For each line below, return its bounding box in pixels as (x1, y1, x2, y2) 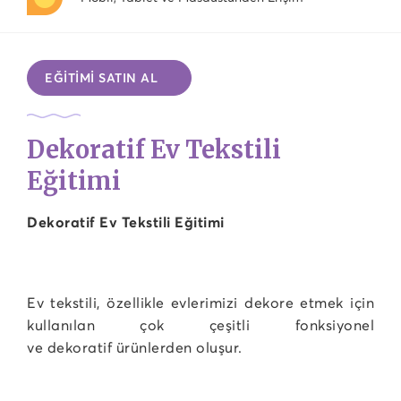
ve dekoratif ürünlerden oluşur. (27, 338, 246, 356)
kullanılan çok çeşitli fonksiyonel (27, 316, 374, 334)
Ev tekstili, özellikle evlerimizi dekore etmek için (27, 294, 374, 311)
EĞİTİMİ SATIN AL (45, 70, 158, 86)
